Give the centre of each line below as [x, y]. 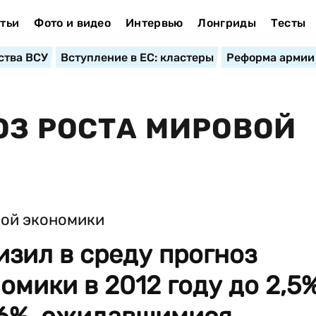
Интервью [154, 23]
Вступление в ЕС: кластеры [137, 57]
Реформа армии [270, 57]
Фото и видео [73, 23]
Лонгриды [227, 23]
